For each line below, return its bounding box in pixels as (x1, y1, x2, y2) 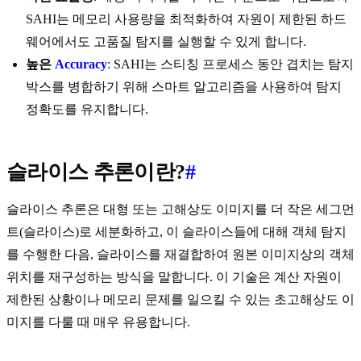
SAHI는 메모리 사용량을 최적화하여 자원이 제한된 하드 (26, 12, 346, 27)
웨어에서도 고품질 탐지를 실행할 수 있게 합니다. (26, 35, 306, 49)
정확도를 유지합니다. (26, 102, 148, 117)
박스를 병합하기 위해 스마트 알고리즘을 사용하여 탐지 (26, 80, 342, 94)
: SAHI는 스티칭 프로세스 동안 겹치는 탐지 (107, 57, 354, 72)
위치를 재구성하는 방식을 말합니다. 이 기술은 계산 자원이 (6, 270, 342, 284)
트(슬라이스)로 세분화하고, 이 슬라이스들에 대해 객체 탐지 (6, 225, 346, 239)
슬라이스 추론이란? (6, 160, 185, 185)
